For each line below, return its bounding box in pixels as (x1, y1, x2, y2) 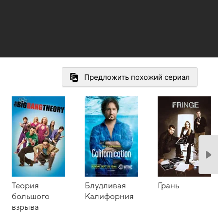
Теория (12, 181, 39, 190)
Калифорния (85, 192, 134, 201)
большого (12, 192, 50, 201)
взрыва (12, 202, 39, 212)
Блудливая (85, 181, 126, 190)
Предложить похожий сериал (84, 73, 190, 82)
